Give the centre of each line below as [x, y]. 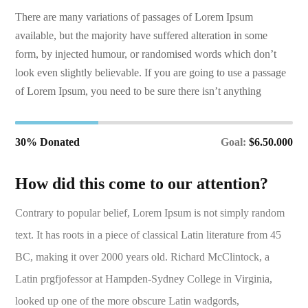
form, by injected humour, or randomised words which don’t [146, 54]
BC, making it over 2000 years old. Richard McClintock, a [143, 257]
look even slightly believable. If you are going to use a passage [151, 73]
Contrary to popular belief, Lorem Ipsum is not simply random [150, 213]
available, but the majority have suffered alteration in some [142, 36]
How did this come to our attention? [142, 184]
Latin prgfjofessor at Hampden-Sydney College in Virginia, [144, 279]
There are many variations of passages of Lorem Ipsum [134, 17]
